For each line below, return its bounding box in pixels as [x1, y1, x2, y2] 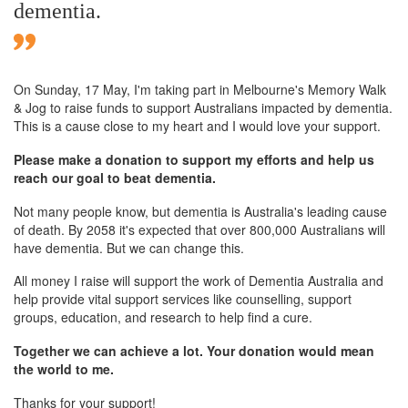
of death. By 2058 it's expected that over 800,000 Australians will [14, 219, 385, 239]
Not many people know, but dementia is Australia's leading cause [14, 201, 387, 220]
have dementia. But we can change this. [14, 238, 244, 257]
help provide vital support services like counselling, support [14, 290, 352, 309]
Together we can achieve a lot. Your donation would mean [14, 342, 374, 361]
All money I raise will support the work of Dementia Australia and [14, 271, 383, 291]
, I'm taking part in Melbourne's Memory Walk [127, 79, 386, 98]
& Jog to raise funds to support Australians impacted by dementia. [14, 97, 393, 117]
